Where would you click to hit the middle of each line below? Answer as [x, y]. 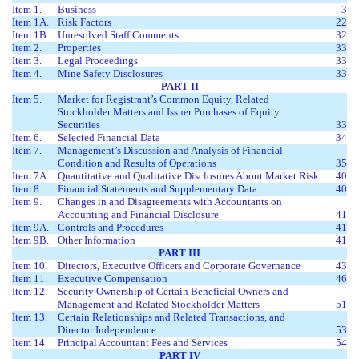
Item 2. [27, 47]
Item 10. [30, 265]
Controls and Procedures [111, 227]
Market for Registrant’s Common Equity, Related [163, 99]
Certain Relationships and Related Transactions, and [171, 317]
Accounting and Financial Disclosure [138, 214]
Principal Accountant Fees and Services [143, 342]
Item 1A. [30, 22]
